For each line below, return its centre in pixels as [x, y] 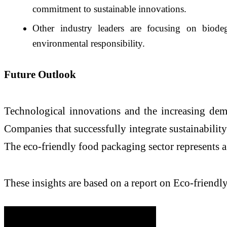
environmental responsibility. [89, 43]
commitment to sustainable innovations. [109, 9]
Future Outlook [40, 74]
